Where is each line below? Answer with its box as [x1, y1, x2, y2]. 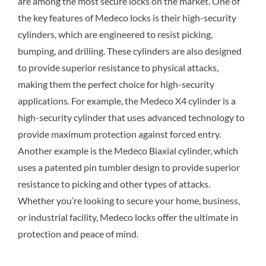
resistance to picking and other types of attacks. [17, 178, 210, 189]
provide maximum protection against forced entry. [17, 128, 221, 140]
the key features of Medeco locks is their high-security [17, 11, 236, 23]
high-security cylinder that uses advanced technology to [17, 111, 245, 123]
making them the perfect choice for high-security [17, 78, 214, 90]
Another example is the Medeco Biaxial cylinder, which [17, 144, 238, 156]
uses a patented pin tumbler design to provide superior [17, 161, 240, 173]
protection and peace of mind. [17, 227, 138, 239]
